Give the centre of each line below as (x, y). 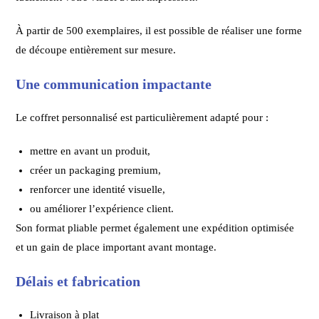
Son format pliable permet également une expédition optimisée (155, 228)
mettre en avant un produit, (90, 151)
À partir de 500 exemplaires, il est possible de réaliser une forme (159, 30)
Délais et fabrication (78, 281)
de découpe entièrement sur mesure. (96, 49)
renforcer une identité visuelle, (98, 189)
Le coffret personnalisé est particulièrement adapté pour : (142, 117)
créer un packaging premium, (96, 170)
